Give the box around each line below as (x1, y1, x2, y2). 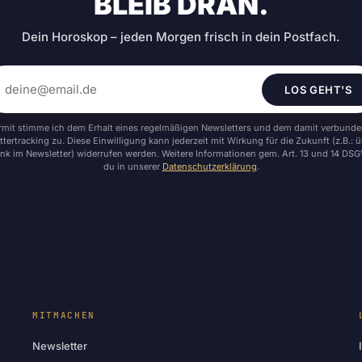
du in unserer (103, 161, 162, 173)
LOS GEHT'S (284, 82, 352, 96)
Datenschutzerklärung (162, 161, 257, 173)
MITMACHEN (32, 309, 95, 322)
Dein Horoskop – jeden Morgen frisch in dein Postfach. (22, 29, 340, 45)
